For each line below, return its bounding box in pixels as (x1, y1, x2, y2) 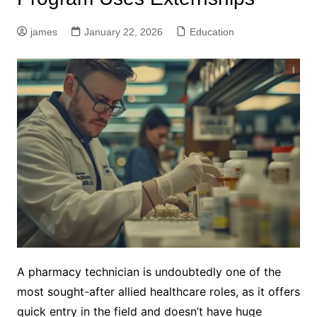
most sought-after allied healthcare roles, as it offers (16, 284, 300, 299)
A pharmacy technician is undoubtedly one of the (16, 264, 281, 279)
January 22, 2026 (83, 25, 163, 38)
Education (189, 25, 234, 38)
